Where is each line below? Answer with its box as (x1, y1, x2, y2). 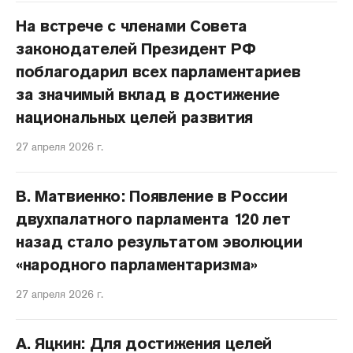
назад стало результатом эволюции (16, 232, 303, 252)
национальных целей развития (16, 107, 254, 128)
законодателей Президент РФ (16, 39, 256, 59)
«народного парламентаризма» (16, 255, 258, 275)
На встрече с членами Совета (16, 16, 248, 36)
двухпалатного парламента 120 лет (16, 209, 291, 229)
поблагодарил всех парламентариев (16, 61, 301, 82)
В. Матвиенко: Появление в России (16, 186, 288, 206)
